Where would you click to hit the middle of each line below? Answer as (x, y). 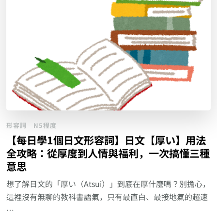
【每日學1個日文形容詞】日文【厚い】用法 (106, 140)
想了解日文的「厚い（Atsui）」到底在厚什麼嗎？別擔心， (108, 184)
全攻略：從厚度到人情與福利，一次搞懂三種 (108, 153)
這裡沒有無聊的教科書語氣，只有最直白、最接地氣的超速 (107, 197)
